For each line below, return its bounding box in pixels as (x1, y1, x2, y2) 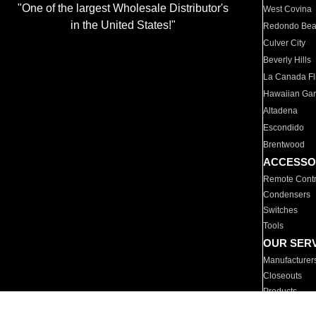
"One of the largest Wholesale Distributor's (17, 2, 229, 15)
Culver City (263, 38, 306, 48)
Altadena (263, 106, 298, 116)
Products (263, 286, 298, 296)
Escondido (263, 123, 305, 133)
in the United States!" (70, 19, 176, 32)
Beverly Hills (263, 55, 312, 65)
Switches (263, 205, 298, 215)
